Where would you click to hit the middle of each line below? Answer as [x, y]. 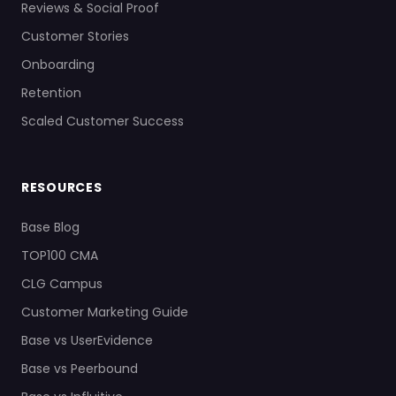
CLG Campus [62, 284]
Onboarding [58, 65]
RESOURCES [62, 188]
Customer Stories [75, 37]
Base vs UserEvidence [87, 341]
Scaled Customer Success [103, 122]
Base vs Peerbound [80, 369]
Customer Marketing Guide [105, 312]
